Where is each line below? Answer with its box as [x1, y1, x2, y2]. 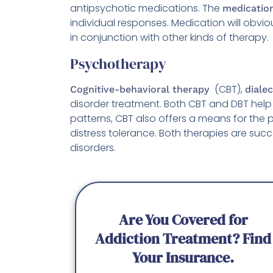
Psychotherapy [70, 54, 166, 74]
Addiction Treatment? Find [95, 229, 272, 249]
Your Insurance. [132, 247, 235, 268]
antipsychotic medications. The [70, 1, 222, 15]
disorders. [70, 141, 116, 155]
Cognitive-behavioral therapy [70, 83, 212, 95]
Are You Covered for [118, 210, 248, 230]
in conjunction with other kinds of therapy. [70, 30, 269, 44]
